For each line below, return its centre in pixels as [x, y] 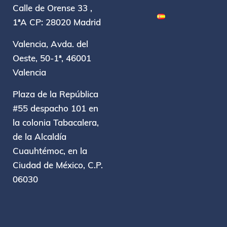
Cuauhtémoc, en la [50, 151]
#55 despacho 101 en [56, 108]
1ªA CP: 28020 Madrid [57, 22]
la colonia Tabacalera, [56, 123]
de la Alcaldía [40, 137]
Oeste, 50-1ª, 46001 [52, 58]
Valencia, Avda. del [51, 44]
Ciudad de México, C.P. [58, 165]
